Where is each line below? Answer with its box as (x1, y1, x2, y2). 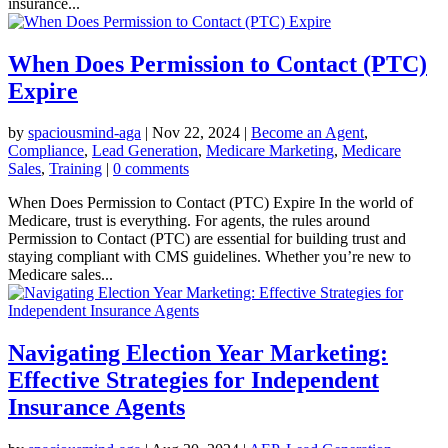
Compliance (8, 142, 84, 160)
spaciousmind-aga (28, 124, 141, 142)
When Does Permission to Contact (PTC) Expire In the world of (8, 194, 413, 212)
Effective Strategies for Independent (8, 367, 379, 394)
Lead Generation (92, 142, 198, 160)
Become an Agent (251, 124, 364, 142)
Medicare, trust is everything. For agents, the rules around (8, 212, 370, 230)
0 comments (113, 160, 189, 178)
